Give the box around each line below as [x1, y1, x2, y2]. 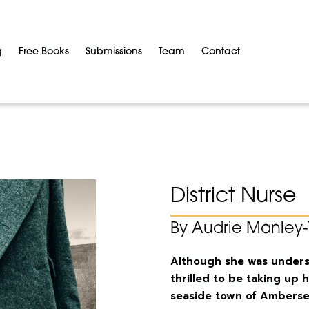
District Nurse [170, 186, 297, 208]
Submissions [86, 46, 142, 57]
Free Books [19, 46, 69, 57]
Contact [201, 46, 240, 57]
